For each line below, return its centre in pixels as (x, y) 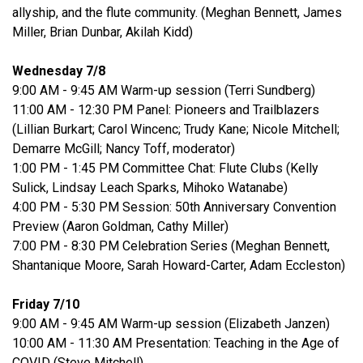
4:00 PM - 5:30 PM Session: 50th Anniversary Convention (174, 207)
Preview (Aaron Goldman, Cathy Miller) (122, 227)
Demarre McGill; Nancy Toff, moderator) (124, 149)
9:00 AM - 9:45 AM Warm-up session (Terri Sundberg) (164, 91)
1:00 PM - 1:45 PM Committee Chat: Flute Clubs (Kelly (165, 169)
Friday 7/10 (46, 305)
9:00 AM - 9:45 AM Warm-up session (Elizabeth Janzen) (171, 324)
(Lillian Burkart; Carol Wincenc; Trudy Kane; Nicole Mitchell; (176, 130)
